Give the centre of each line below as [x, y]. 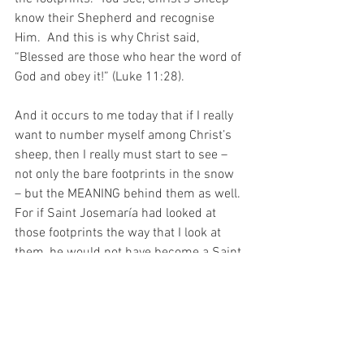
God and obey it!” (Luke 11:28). [100, 77]
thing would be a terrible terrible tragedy [129, 311]
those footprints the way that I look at [119, 233]
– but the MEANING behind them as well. [129, 194]
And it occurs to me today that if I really [126, 116]
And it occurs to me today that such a [121, 291]
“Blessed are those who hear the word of [130, 57]
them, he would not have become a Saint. [130, 252]
